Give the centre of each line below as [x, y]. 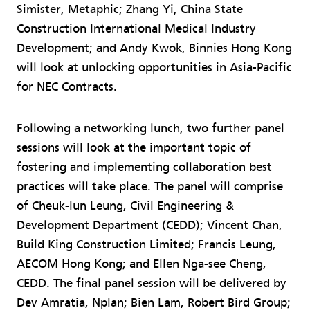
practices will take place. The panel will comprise [150, 186]
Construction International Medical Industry [136, 28]
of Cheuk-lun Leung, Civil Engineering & [125, 206]
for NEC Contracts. [69, 86]
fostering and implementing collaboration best [144, 167]
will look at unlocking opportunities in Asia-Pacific [154, 67]
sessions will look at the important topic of [134, 147]
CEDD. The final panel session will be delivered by [152, 283]
